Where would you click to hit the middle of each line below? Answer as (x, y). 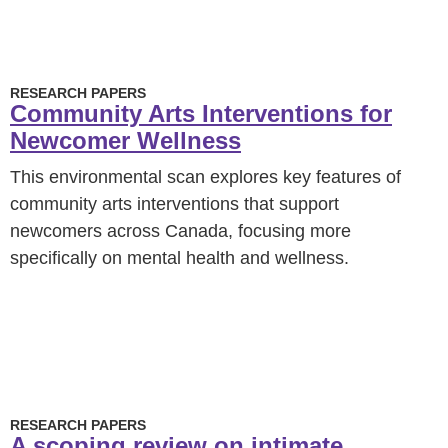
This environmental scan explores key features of (205, 177)
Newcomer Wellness (125, 140)
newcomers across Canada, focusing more (180, 231)
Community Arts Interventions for (201, 113)
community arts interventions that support (174, 204)
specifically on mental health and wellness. (179, 258)
